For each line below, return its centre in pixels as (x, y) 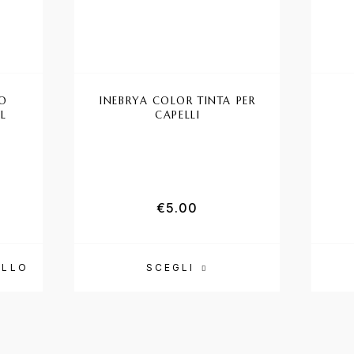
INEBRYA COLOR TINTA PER (178, 100)
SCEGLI (170, 267)
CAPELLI (178, 115)
